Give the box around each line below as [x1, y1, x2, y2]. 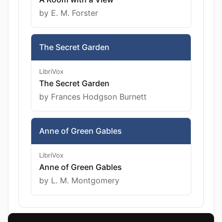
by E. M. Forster [39, 8, 98, 18]
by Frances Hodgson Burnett [39, 92, 147, 102]
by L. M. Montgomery [39, 175, 119, 185]
